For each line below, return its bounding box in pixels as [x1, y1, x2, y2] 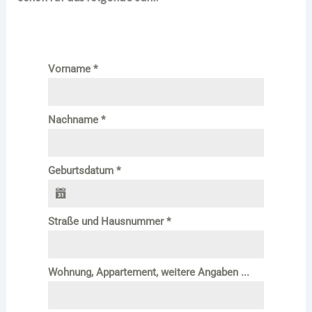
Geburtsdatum [47, 164, 116, 177]
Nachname [47, 113, 101, 126]
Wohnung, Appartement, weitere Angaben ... [47, 265, 249, 279]
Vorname [47, 62, 93, 75]
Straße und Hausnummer [47, 214, 166, 228]
